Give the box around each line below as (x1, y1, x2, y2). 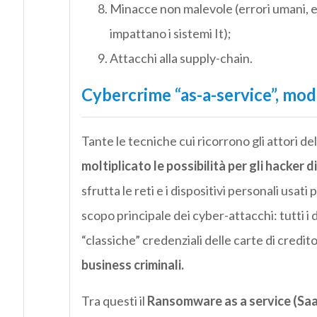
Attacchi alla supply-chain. (109, 50, 253, 67)
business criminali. (81, 257, 184, 273)
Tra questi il (81, 293, 147, 309)
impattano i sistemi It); (109, 25, 231, 42)
